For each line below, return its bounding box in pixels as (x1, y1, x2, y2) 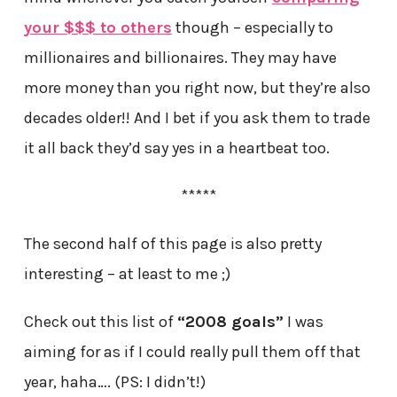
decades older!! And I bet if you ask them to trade (23, 107, 370, 128)
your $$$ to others (23, 17, 172, 37)
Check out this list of (23, 311, 177, 331)
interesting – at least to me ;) (23, 263, 230, 284)
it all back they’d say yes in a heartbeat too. (23, 137, 330, 158)
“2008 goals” (176, 311, 284, 331)
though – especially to (171, 17, 333, 37)
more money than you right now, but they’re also (23, 77, 370, 97)
